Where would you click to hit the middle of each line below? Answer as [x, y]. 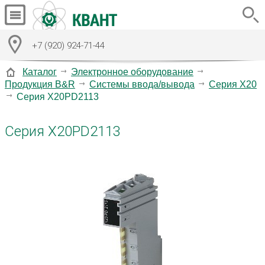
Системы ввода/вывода [142, 84]
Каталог [40, 72]
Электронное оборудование [132, 72]
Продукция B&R [40, 84]
